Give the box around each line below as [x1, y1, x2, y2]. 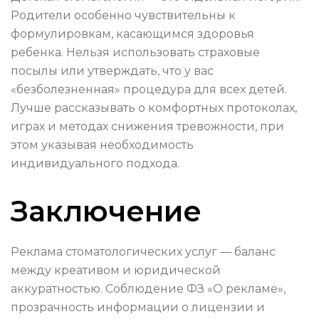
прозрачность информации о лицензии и [11, 300, 265, 315]
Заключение [11, 194, 202, 229]
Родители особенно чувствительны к [11, 9, 236, 23]
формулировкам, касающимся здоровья [11, 27, 254, 41]
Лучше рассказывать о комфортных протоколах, [11, 101, 297, 115]
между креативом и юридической [11, 263, 221, 278]
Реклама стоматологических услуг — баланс [11, 245, 276, 259]
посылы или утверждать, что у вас [11, 64, 214, 78]
